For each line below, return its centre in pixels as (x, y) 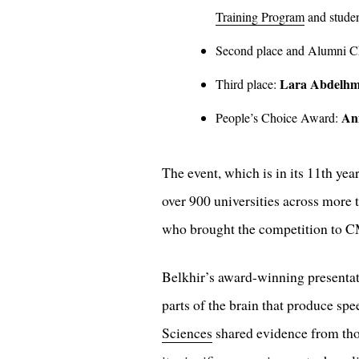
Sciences (187, 333)
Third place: (248, 84)
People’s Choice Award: (278, 118)
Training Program (260, 17)
